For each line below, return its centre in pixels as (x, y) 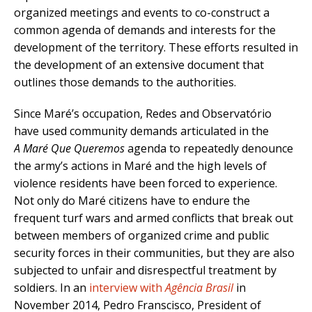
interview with (127, 287)
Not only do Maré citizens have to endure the (132, 200)
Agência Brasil (199, 287)
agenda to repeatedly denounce (209, 148)
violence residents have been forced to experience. (146, 183)
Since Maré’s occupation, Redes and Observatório (143, 113)
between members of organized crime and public (141, 235)
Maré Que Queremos (74, 148)
